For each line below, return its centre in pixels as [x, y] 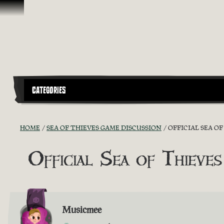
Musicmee [82, 209]
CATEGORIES [49, 90]
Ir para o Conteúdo [38, 9]
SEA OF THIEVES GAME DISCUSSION [104, 127]
